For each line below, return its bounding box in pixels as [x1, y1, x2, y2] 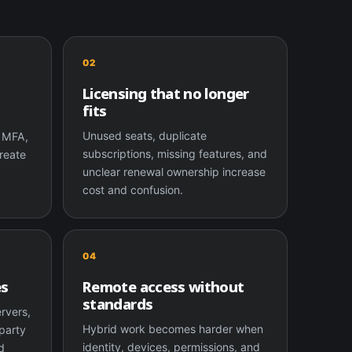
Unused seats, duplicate [82, 128, 207, 142]
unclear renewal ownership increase [82, 164, 266, 178]
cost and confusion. [82, 182, 184, 196]
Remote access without [82, 276, 244, 296]
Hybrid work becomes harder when [82, 321, 264, 335]
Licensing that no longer [82, 82, 249, 103]
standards [82, 293, 153, 313]
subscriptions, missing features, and [82, 146, 268, 160]
